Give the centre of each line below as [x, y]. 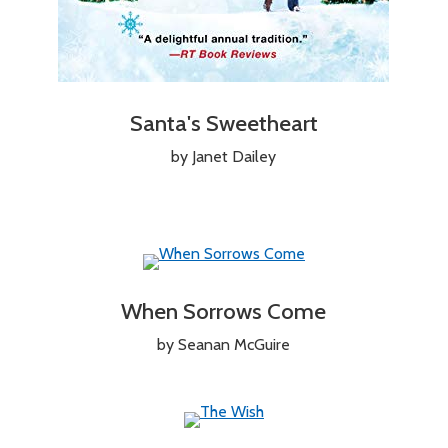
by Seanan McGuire [224, 344]
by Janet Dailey [224, 156]
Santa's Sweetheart [223, 122]
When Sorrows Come [224, 310]
